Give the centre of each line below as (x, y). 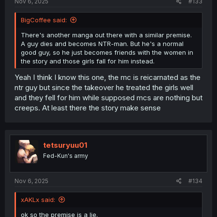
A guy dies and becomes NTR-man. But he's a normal (102, 43)
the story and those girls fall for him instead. (88, 61)
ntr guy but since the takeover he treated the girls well (104, 87)
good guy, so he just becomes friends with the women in (107, 52)
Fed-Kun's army (66, 156)
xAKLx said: (38, 199)
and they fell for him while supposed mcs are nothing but (108, 98)
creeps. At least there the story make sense (88, 108)
